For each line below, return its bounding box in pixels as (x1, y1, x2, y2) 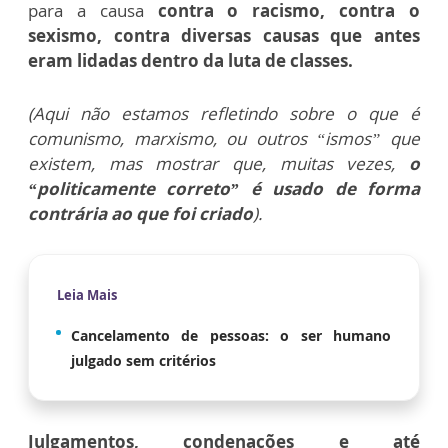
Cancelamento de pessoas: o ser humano (71, 325, 391, 345)
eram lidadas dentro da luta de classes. (28, 48, 353, 72)
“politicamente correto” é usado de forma (28, 176, 420, 200)
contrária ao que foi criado (28, 201, 253, 225)
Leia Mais (57, 285, 117, 304)
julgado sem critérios (71, 350, 216, 370)
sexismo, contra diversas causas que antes (28, 23, 420, 47)
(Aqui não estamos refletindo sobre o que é (28, 101, 420, 125)
